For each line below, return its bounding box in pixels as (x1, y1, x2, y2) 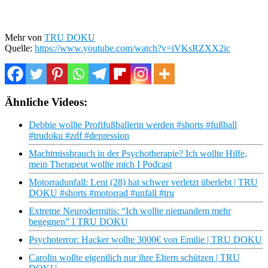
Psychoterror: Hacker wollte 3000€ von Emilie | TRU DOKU (29, 234, 262, 245)
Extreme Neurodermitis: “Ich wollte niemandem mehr (29, 206, 231, 217)
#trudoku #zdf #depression (29, 130, 129, 141)
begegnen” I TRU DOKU (29, 217, 128, 227)
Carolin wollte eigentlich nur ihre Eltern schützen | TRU (29, 252, 240, 263)
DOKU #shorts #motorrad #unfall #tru (29, 188, 174, 199)
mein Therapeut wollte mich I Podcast (29, 159, 172, 170)
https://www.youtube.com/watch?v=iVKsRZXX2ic (35, 42, 230, 53)
